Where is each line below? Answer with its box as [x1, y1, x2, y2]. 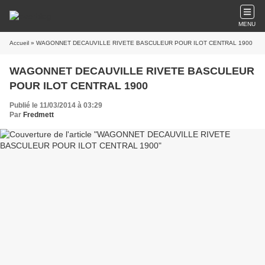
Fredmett [23, 111, 54, 119]
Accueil [9, 40, 29, 46]
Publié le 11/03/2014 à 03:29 [9, 101, 102, 109]
